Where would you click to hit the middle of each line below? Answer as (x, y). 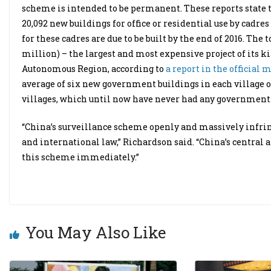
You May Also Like (96, 232)
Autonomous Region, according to (94, 69)
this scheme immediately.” (80, 157)
